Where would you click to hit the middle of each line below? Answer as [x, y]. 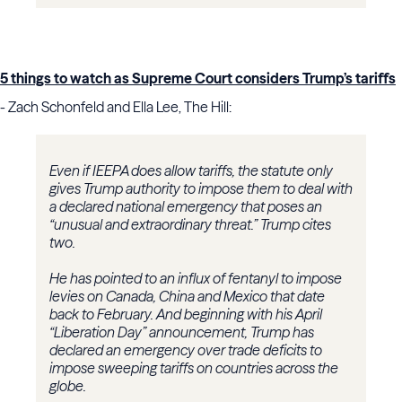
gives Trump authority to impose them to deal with [201, 189]
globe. [69, 386]
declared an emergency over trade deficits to [186, 350]
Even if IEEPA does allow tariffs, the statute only [191, 171]
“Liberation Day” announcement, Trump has [182, 332]
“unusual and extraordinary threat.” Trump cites [190, 225]
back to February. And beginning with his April [186, 315]
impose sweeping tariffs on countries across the [194, 368]
